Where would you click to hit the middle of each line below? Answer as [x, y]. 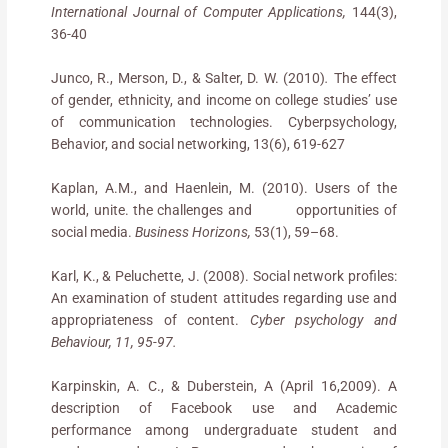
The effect [365, 77]
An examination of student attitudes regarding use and [224, 297]
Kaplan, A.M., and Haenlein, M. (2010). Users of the [224, 187]
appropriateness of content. [150, 319]
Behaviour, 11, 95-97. [114, 341]
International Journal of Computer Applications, [199, 12]
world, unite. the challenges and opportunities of [224, 209]
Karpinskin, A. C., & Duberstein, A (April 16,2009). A [224, 385]
